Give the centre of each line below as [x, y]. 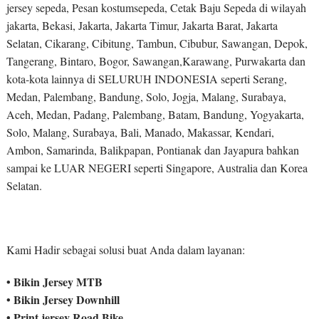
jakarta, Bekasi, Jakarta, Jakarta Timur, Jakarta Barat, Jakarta [142, 26]
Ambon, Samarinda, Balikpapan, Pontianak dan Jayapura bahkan [152, 150]
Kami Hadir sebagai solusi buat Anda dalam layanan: [125, 250]
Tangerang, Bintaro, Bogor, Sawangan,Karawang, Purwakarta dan [156, 61]
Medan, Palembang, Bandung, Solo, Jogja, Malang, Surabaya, [146, 97]
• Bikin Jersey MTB [54, 282]
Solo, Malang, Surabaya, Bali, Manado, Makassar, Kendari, [140, 132]
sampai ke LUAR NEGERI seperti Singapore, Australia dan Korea [157, 168]
